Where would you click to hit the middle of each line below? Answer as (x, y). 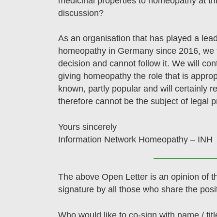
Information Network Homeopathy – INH (135, 139)
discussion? (81, 13)
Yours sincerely (87, 127)
